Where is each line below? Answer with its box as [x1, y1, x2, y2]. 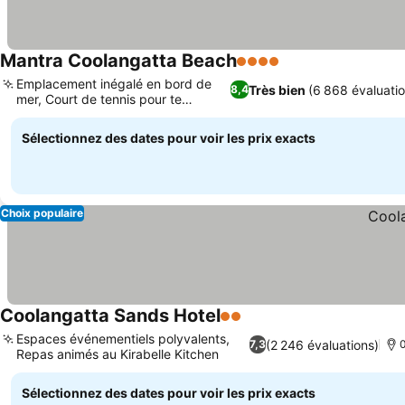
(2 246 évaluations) [265, 336, 379, 353]
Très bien [248, 81, 306, 98]
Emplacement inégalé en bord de [16, 76, 212, 91]
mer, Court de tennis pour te [16, 91, 182, 107]
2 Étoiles [220, 316, 279, 334]
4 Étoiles [236, 61, 296, 80]
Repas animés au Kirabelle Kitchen [16, 346, 219, 362]
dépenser [16, 107, 72, 122]
